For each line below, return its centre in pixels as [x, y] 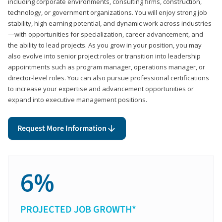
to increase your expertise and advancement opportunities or [101, 88]
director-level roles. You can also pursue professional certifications [109, 78]
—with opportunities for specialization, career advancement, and [106, 34]
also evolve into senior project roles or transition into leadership [104, 56]
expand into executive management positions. [78, 99]
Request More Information [62, 128]
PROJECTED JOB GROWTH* [78, 209]
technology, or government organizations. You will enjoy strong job [108, 12]
